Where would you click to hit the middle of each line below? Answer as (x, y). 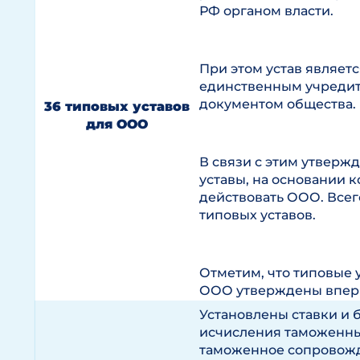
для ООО (117, 124)
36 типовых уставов (117, 106)
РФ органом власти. (266, 11)
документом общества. (278, 104)
